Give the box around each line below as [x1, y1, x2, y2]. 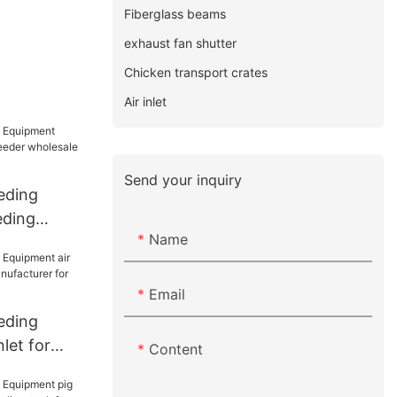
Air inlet [124, 93, 167, 109]
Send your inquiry [124, 170, 243, 189]
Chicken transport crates [124, 64, 269, 80]
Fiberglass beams [124, 5, 227, 21]
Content [149, 340, 204, 359]
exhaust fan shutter [124, 35, 237, 51]
